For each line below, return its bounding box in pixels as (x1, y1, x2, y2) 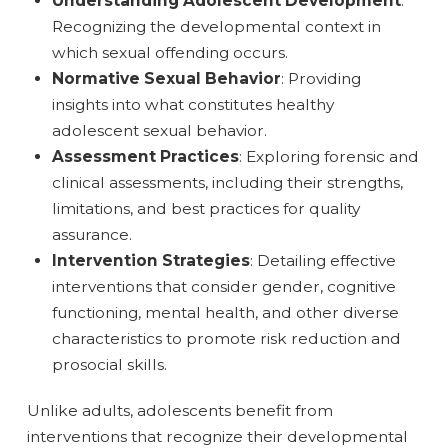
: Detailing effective (250, 250, 397, 270)
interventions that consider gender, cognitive (52, 276, 397, 296)
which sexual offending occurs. (52, 42, 289, 62)
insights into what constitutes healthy (52, 94, 335, 114)
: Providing (281, 68, 362, 88)
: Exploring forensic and (239, 146, 420, 166)
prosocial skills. (52, 354, 168, 374)
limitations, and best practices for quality (52, 198, 361, 218)
